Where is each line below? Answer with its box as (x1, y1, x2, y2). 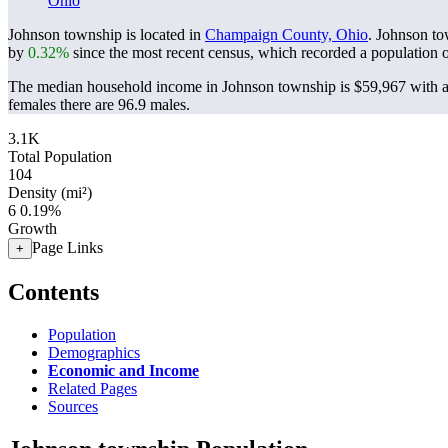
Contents (8, 278, 99, 305)
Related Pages (48, 379, 137, 397)
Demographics (48, 343, 140, 361)
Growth (8, 220, 57, 237)
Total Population (8, 148, 112, 165)
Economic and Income (48, 361, 199, 379)
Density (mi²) (8, 184, 92, 201)
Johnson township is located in (8, 26, 205, 43)
